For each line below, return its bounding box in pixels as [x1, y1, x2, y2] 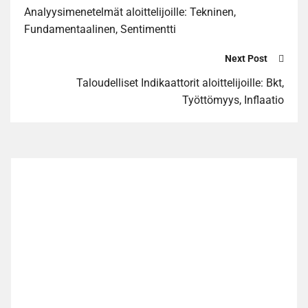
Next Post [225, 53, 267, 65]
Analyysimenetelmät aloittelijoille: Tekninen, [24, 5, 236, 19]
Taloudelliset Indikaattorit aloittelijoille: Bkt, [76, 76, 284, 89]
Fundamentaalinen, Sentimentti [24, 23, 176, 36]
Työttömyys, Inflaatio [182, 93, 284, 107]
